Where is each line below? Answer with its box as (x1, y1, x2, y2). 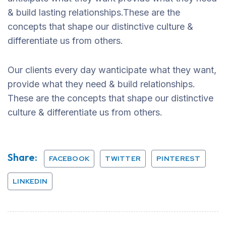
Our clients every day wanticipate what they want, (8, 65, 216, 75)
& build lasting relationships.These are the (8, 7, 180, 18)
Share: (8, 151, 37, 163)
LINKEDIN (13, 177, 48, 186)
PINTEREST (156, 154, 201, 163)
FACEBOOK (49, 154, 90, 163)
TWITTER (105, 154, 141, 163)
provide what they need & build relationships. (8, 79, 195, 89)
